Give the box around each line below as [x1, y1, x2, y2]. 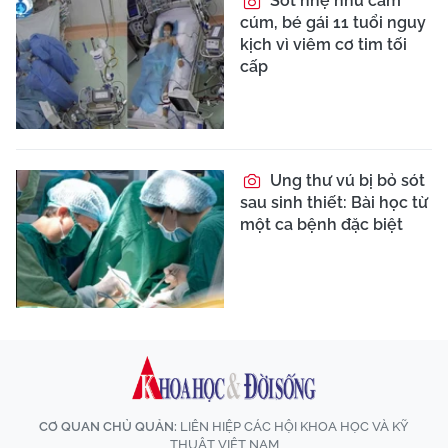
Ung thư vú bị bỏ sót [266, 170, 425, 190]
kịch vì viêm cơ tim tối [240, 34, 407, 54]
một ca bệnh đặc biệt [240, 214, 403, 234]
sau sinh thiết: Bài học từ [240, 192, 428, 212]
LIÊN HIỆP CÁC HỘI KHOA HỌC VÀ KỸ [177, 419, 409, 435]
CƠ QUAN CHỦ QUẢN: [39, 419, 177, 435]
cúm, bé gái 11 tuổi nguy [240, 12, 426, 32]
